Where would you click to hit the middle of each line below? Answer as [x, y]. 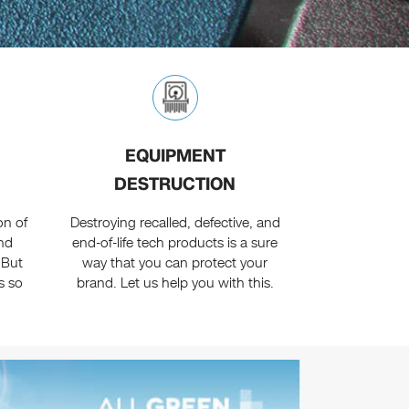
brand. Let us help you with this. [175, 283]
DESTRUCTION [175, 184]
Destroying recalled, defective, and [175, 223]
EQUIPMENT [175, 156]
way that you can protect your [175, 263]
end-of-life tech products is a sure [175, 243]
